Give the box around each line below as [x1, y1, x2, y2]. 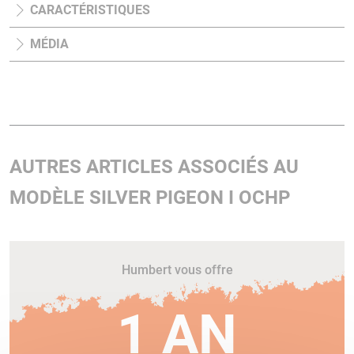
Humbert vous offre [121, 262, 233, 278]
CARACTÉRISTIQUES [30, 2, 150, 18]
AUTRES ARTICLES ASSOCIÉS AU [9, 156, 299, 179]
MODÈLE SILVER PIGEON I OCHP [9, 186, 290, 209]
